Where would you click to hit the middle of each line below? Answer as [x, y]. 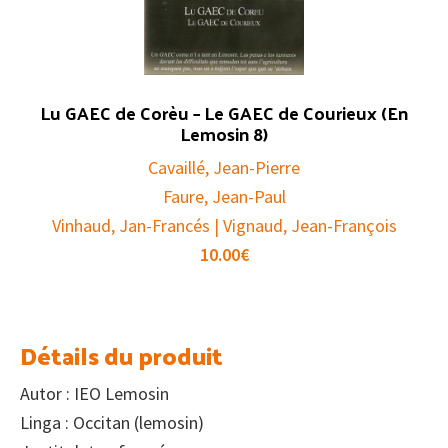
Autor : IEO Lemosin [94, 393]
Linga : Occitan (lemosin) [112, 422]
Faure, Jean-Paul [224, 196]
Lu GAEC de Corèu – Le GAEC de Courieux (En [224, 112]
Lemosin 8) [224, 133]
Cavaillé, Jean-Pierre [224, 167]
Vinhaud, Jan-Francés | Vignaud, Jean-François [224, 225]
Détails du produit [121, 354]
